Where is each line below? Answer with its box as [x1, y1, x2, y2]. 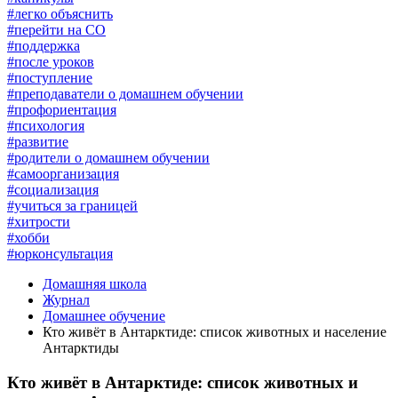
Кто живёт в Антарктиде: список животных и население [43, 324, 386, 339]
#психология [7, 118, 84, 133]
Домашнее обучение [43, 308, 165, 323]
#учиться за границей [7, 198, 138, 213]
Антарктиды [43, 340, 119, 355]
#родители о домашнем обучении [7, 150, 210, 165]
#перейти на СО [7, 22, 106, 37]
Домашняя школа [43, 276, 147, 291]
